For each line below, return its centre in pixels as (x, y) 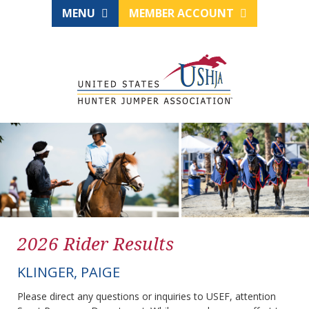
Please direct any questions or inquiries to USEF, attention (147, 297)
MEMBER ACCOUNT (183, 13)
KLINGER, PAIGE (69, 272)
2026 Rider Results (96, 244)
